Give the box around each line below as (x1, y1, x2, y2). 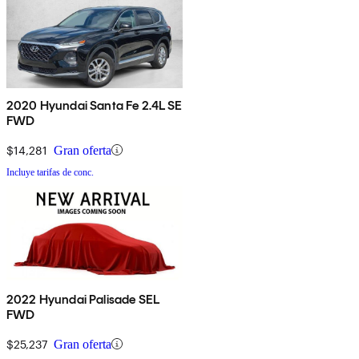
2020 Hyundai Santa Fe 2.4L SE (6, 97, 183, 113)
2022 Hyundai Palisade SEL (6, 291, 159, 307)
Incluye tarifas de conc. (6, 166, 94, 178)
